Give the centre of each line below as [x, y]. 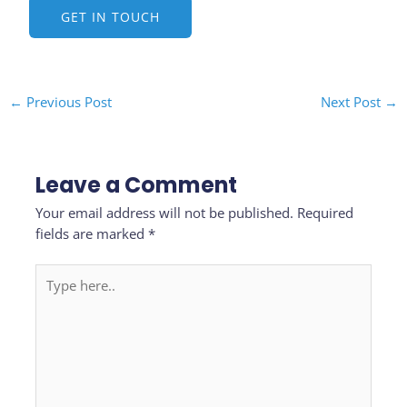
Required [326, 213]
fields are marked [92, 234]
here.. [53, 295]
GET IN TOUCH [111, 16]
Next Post [353, 102]
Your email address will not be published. [165, 213]
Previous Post [67, 102]
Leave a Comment [137, 185]
